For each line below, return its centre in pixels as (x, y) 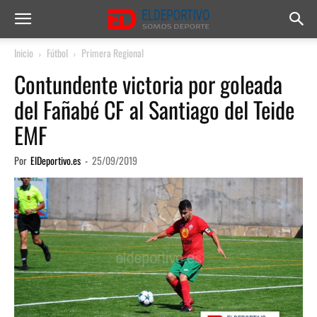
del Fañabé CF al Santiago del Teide (154, 109)
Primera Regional (113, 53)
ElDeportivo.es (56, 160)
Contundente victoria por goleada (148, 84)
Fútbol (57, 53)
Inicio (24, 53)
